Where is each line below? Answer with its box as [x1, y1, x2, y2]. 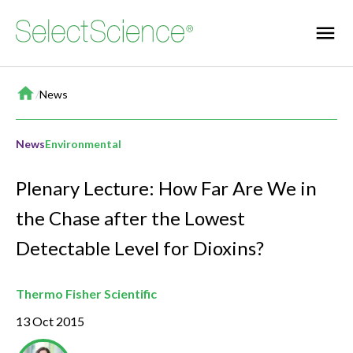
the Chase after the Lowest [16, 206, 245, 230]
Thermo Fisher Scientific [16, 286, 157, 302]
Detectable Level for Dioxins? [16, 236, 264, 260]
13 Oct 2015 [16, 314, 84, 329]
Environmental [45, 137, 121, 150]
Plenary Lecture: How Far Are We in [16, 176, 317, 200]
